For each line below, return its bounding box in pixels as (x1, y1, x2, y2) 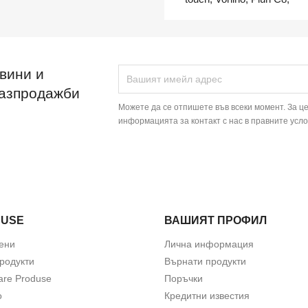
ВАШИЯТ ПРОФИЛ (164, 214, 267, 226)
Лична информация (164, 239, 254, 250)
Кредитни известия (164, 290, 250, 301)
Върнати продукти (164, 256, 246, 267)
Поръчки (164, 273, 203, 284)
